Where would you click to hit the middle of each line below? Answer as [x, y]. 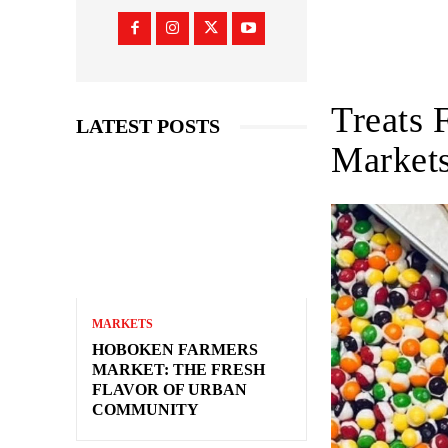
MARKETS [122, 324]
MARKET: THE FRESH [178, 370]
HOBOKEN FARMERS [175, 350]
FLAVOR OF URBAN [169, 390]
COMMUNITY [145, 410]
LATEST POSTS [148, 126]
